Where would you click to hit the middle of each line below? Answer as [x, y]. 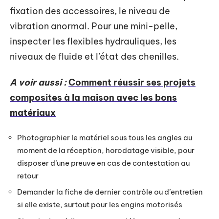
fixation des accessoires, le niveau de [90, 11]
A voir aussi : [38, 82]
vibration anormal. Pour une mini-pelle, [94, 26]
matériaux [33, 113]
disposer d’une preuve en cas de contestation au [103, 163]
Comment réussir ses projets [132, 82]
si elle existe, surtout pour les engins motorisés [100, 205]
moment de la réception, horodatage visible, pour [106, 150]
